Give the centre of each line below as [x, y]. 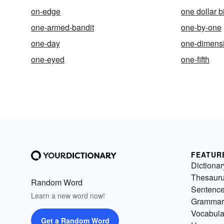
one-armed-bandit [62, 27]
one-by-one [201, 27]
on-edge [46, 11]
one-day [45, 43]
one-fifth [195, 59]
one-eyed [48, 59]
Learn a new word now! [68, 195]
